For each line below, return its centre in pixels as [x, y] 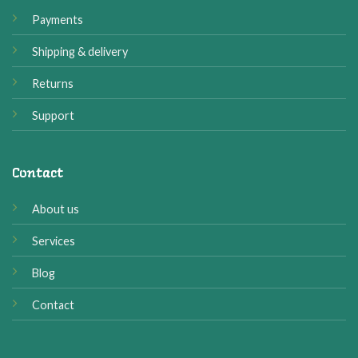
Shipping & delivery [80, 52]
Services [53, 241]
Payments [57, 20]
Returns [52, 84]
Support [53, 116]
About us [55, 209]
